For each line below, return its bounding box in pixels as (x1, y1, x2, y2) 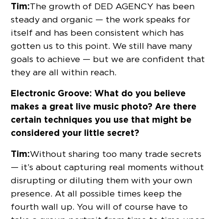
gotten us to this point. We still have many (11, 41, 193, 51)
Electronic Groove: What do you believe (11, 88, 186, 99)
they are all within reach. (11, 67, 117, 78)
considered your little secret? (11, 127, 140, 139)
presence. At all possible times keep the (11, 188, 182, 199)
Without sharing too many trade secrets (30, 149, 202, 159)
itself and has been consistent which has (11, 27, 184, 38)
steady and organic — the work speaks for (11, 14, 191, 25)
